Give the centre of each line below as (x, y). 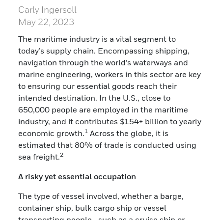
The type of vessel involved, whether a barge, (101, 196)
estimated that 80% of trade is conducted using (108, 145)
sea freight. (39, 156)
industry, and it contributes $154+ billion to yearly (110, 121)
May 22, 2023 (46, 22)
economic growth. (52, 133)
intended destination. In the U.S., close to (95, 97)
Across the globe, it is (129, 133)
